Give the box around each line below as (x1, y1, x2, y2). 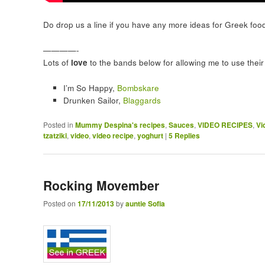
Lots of (43, 57, 71, 69)
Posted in (43, 119, 73, 130)
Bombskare (117, 82, 159, 94)
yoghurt (137, 130, 163, 141)
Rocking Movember (43, 176, 159, 194)
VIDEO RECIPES (197, 119, 253, 131)
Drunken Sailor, (63, 95, 123, 106)
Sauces (168, 119, 194, 131)
